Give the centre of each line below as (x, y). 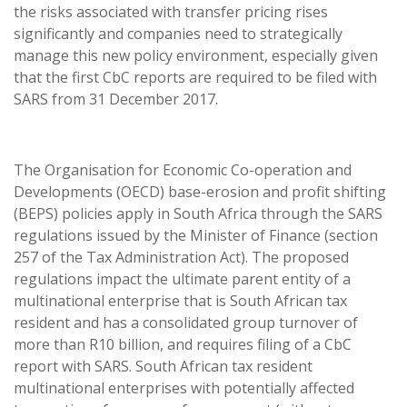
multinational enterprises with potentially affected (184, 388)
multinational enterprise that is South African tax (180, 301)
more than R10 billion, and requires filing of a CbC (183, 344)
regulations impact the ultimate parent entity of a (182, 279)
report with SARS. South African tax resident (163, 366)
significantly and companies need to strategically (178, 34)
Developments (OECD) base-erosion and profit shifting (200, 192)
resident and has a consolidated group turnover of (186, 323)
